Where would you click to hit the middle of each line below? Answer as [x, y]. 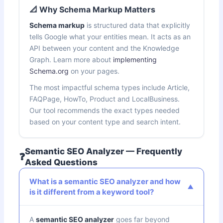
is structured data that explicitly [138, 25]
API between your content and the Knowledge [105, 48]
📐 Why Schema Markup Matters [93, 9]
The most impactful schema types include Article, [110, 87]
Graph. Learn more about [71, 59]
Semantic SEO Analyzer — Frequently [104, 151]
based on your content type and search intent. [105, 121]
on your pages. [94, 71]
